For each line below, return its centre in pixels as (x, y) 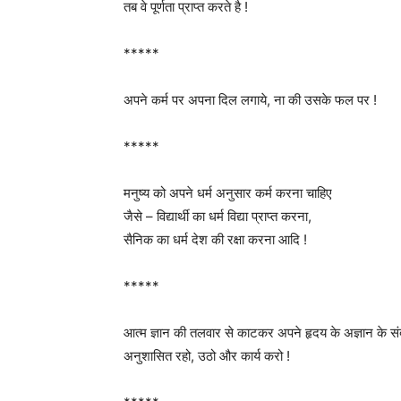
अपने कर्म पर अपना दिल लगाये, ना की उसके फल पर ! (250, 100)
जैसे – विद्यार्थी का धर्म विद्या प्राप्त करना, (218, 216)
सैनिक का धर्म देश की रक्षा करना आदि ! (215, 239)
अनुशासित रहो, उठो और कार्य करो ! (207, 356)
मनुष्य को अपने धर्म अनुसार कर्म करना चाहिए (228, 193)
